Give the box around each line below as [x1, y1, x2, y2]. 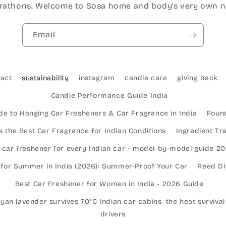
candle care [125, 74, 167, 83]
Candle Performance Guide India [50, 91, 168, 100]
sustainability [22, 74, 69, 83]
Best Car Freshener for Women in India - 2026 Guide [15, 180, 204, 189]
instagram [79, 74, 115, 83]
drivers [100, 210, 126, 219]
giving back [177, 74, 218, 83]
